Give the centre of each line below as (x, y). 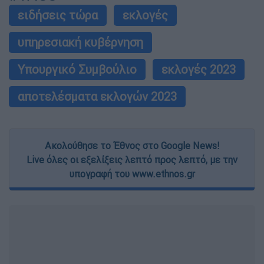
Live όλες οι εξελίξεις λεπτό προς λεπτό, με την (132, 160)
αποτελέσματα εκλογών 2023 (97, 97)
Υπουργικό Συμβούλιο (77, 70)
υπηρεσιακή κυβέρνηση (80, 42)
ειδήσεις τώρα (58, 15)
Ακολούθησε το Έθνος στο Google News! (132, 146)
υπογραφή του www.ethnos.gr (132, 174)
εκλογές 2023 (199, 70)
